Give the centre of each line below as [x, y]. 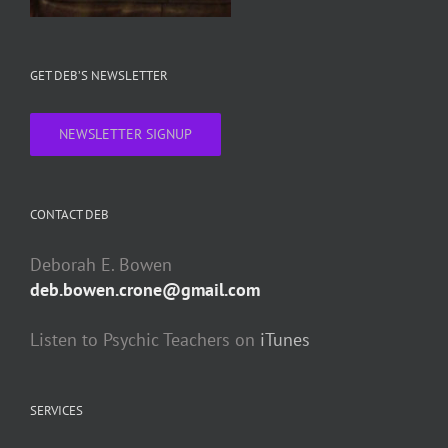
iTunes [285, 339]
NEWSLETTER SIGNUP [125, 133]
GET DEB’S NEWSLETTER [99, 75]
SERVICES [56, 410]
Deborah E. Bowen [101, 264]
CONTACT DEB [69, 214]
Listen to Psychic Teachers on [145, 339]
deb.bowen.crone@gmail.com [145, 289]
